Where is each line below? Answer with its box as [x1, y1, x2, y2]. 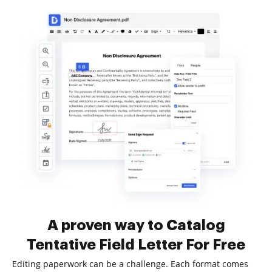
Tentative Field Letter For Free [27, 237, 245, 252]
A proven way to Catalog [47, 218, 225, 233]
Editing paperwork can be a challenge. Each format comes [12, 258, 248, 270]
